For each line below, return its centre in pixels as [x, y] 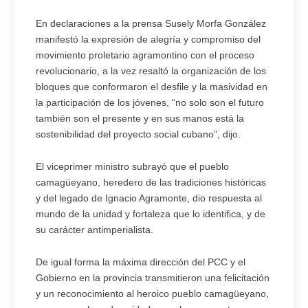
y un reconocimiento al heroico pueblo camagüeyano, [152, 294]
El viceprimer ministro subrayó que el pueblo [132, 167]
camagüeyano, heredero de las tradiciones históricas [151, 183]
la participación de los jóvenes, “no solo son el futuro [150, 103]
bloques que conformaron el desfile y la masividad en [152, 87]
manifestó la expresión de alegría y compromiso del [148, 40]
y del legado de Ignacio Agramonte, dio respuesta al [149, 198]
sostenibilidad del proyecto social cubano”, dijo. [138, 134]
